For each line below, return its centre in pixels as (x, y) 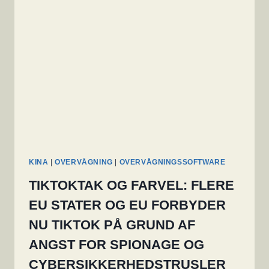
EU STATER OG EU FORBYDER (127, 205)
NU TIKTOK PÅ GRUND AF (112, 225)
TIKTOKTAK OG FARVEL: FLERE (131, 185)
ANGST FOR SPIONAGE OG (116, 244)
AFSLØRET (93, 34)
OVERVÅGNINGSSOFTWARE (172, 162)
